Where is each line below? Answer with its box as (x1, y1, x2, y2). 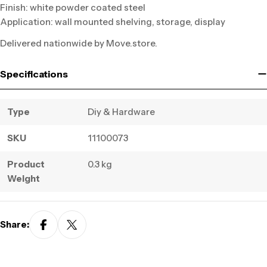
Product (7, 158, 45, 170)
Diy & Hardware (88, 105, 155, 117)
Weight (7, 172, 40, 184)
